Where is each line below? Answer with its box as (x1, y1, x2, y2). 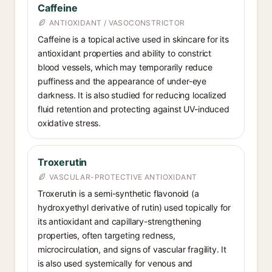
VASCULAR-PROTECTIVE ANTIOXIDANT (49, 172, 197, 182)
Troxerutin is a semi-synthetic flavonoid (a (38, 188, 199, 199)
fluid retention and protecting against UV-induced (38, 104, 229, 114)
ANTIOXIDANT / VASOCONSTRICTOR (49, 18, 185, 27)
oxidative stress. (38, 118, 101, 128)
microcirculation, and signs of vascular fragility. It (38, 244, 226, 254)
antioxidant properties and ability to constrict (38, 48, 212, 58)
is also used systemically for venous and (38, 258, 193, 268)
